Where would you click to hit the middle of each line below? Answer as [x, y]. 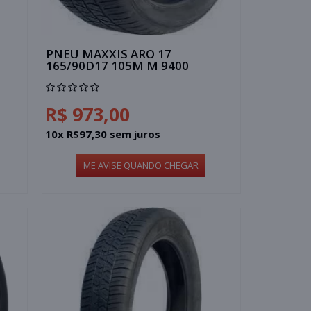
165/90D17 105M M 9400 [118, 65]
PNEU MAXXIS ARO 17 [109, 53]
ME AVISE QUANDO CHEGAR [141, 165]
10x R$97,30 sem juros [103, 134]
